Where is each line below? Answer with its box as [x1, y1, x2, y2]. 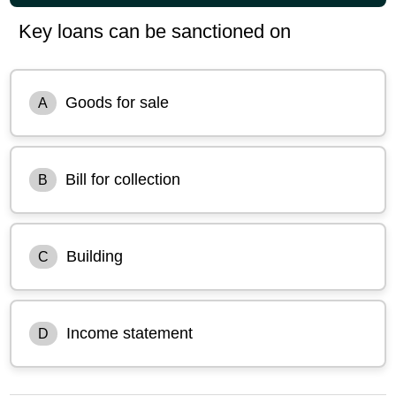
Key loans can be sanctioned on [19, 19, 292, 42]
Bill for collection [65, 170, 181, 188]
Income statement [66, 324, 194, 342]
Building [66, 247, 124, 265]
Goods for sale [65, 93, 170, 111]
